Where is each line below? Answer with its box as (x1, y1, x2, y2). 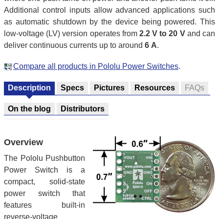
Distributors (61, 105, 105, 113)
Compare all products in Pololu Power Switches (13, 62, 178, 70)
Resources (134, 84, 175, 92)
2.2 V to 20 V (139, 29, 185, 38)
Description (8, 84, 51, 92)
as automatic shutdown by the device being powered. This (4, 17, 215, 26)
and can (185, 29, 216, 38)
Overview (4, 137, 43, 148)
